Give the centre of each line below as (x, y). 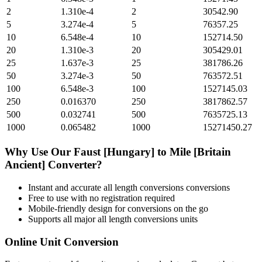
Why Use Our (39, 152)
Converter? (74, 165)
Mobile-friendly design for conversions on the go (118, 208)
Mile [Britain (200, 152)
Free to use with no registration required (101, 198)
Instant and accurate (66, 187)
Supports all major (63, 219)
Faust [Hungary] (114, 152)
